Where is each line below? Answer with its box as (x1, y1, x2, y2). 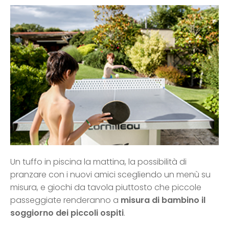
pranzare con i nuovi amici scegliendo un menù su (10, 169, 211, 181)
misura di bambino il (121, 194, 205, 207)
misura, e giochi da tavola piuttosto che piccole (10, 181, 201, 194)
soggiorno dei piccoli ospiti (10, 207, 124, 219)
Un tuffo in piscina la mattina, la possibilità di (10, 156, 187, 168)
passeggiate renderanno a (10, 194, 121, 207)
